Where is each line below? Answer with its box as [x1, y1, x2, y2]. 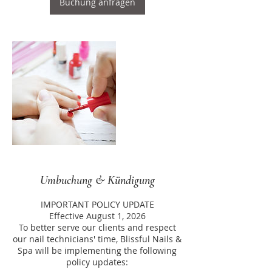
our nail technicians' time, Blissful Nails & [13, 233, 182, 245]
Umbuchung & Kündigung [39, 173, 155, 188]
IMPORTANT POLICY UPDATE [40, 199, 154, 210]
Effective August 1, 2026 [49, 210, 146, 222]
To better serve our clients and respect [18, 222, 176, 233]
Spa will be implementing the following [18, 245, 177, 256]
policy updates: [66, 256, 128, 268]
